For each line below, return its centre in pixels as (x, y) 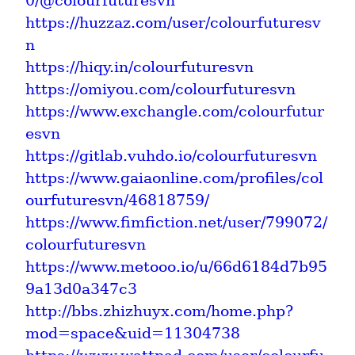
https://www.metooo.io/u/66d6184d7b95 (176, 266)
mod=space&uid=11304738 (133, 333)
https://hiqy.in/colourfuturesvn (139, 67)
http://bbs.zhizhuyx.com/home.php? (159, 311)
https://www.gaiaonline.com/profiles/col (174, 177)
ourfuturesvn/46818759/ (117, 200)
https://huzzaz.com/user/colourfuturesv (173, 22)
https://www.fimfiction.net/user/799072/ (176, 222)
